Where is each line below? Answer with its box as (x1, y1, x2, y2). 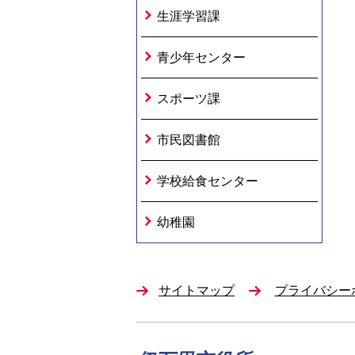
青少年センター (157, 51, 246, 64)
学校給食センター (157, 174, 258, 188)
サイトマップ (158, 284, 235, 297)
